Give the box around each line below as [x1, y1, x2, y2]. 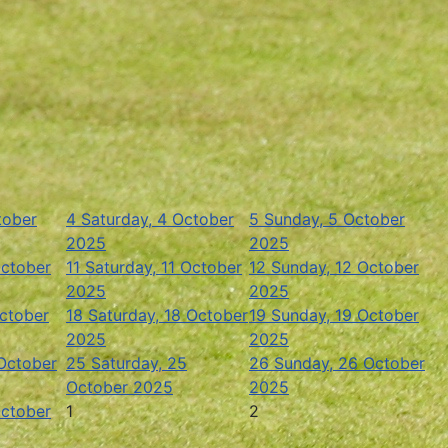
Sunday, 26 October [274, 352, 425, 373]
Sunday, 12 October [271, 256, 419, 277]
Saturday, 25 [91, 352, 187, 373]
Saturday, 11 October [85, 256, 242, 277]
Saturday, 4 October [81, 208, 234, 229]
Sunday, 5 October [264, 208, 405, 229]
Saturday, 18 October [88, 304, 248, 325]
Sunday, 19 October [271, 304, 419, 325]
